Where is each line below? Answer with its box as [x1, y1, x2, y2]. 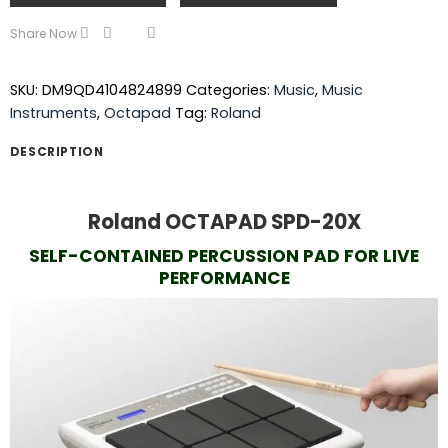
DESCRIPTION [9, 143, 104, 161]
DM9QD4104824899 [41, 80, 182, 101]
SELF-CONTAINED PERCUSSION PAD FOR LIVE [29, 244, 419, 269]
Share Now [9, 24, 77, 42]
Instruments [9, 103, 97, 124]
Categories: [185, 80, 274, 101]
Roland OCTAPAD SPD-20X [87, 208, 361, 237]
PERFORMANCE [158, 266, 290, 291]
